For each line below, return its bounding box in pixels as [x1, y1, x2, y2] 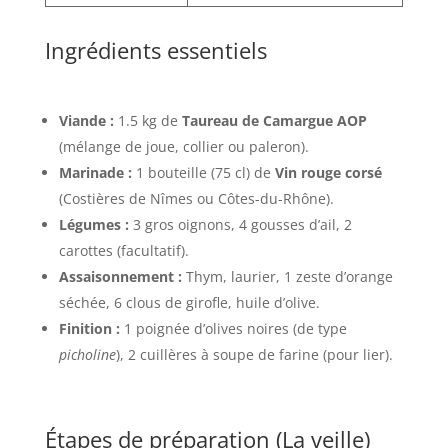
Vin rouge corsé [274, 162, 382, 182]
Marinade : [58, 162, 132, 182]
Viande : [58, 110, 114, 130]
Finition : [58, 318, 120, 338]
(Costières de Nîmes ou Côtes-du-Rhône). [58, 188, 334, 208]
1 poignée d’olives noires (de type [119, 318, 347, 338]
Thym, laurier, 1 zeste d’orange [181, 266, 393, 286]
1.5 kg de [113, 110, 182, 130]
